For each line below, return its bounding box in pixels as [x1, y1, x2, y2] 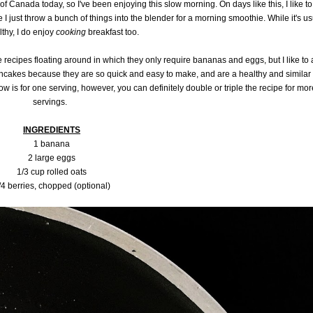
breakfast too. [86, 27, 141, 37]
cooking [56, 27, 86, 37]
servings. [32, 96, 71, 107]
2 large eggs [28, 152, 75, 163]
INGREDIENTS [23, 124, 80, 135]
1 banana [34, 138, 70, 149]
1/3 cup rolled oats [17, 166, 87, 177]
